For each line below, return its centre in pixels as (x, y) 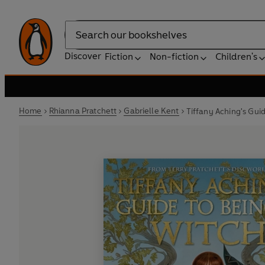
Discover (83, 56)
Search (79, 41)
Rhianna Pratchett (83, 111)
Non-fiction (174, 56)
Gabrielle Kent (151, 111)
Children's (236, 56)
